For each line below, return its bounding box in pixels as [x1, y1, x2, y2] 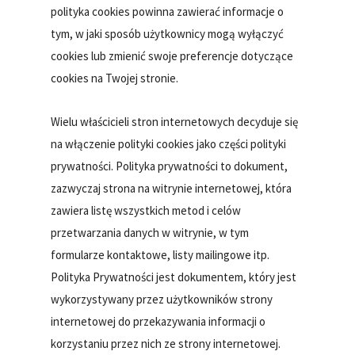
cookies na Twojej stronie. [51, 71, 179, 86]
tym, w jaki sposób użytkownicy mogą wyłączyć [51, 26, 284, 42]
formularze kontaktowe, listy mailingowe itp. [51, 247, 270, 263]
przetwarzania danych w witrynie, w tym [51, 225, 250, 241]
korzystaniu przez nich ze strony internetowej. [51, 336, 281, 352]
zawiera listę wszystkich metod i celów [51, 203, 242, 219]
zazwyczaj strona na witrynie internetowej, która [51, 181, 292, 197]
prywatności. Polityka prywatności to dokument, [51, 158, 288, 174]
